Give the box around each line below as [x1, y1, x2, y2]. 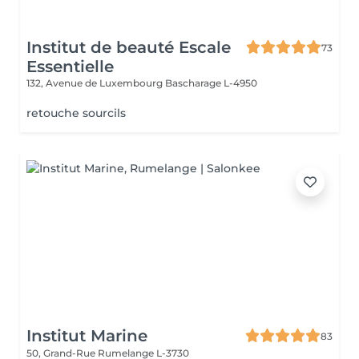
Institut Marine [26, 326, 147, 345]
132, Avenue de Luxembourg [26, 77, 165, 89]
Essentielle [26, 57, 114, 76]
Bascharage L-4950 [165, 77, 257, 89]
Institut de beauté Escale [26, 38, 231, 57]
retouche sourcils [26, 106, 126, 120]
